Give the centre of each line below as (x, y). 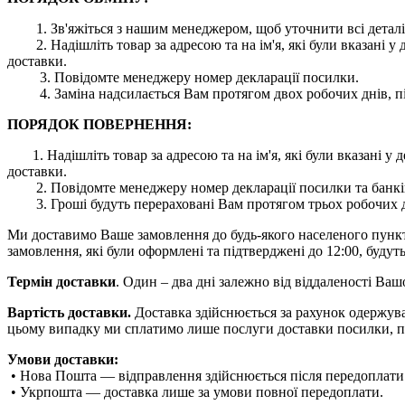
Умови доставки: (63, 359)
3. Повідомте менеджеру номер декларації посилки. (183, 77)
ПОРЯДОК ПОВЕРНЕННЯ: (99, 124)
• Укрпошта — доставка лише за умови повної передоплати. (195, 391)
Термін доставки (61, 281)
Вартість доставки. (69, 312)
